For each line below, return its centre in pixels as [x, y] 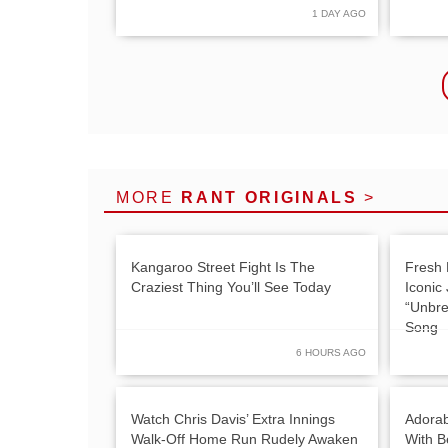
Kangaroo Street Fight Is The [223, 266]
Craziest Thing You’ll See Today [231, 286]
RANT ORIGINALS [269, 197]
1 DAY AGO [339, 13]
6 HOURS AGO [331, 352]
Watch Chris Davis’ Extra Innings [233, 418]
